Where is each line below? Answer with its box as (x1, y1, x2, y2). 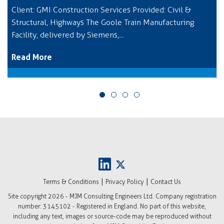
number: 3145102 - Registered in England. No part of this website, (18, 202, 206, 210)
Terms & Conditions (43, 177, 99, 185)
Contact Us (150, 177, 181, 185)
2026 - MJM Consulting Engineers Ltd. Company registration (47, 192, 216, 200)
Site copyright (7, 192, 48, 200)
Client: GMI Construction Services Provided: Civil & (11, 4, 191, 14)
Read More (11, 51, 52, 62)
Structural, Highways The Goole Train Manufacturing (11, 17, 194, 27)
